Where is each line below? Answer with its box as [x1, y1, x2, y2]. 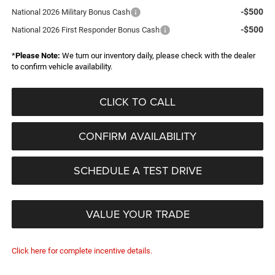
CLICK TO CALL [99, 93, 176, 109]
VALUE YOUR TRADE [85, 206, 190, 222]
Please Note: [15, 50, 60, 60]
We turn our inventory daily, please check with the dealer [60, 50, 255, 60]
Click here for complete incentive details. [11, 246, 152, 255]
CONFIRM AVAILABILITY [79, 128, 196, 144]
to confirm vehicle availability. [11, 61, 112, 71]
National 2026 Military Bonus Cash [11, 7, 130, 17]
